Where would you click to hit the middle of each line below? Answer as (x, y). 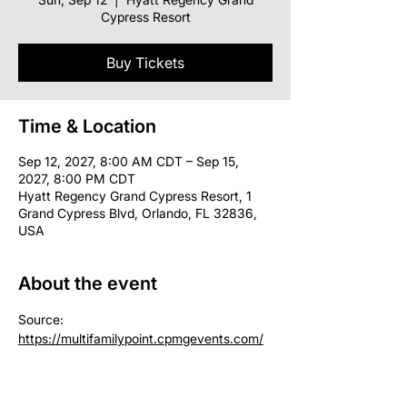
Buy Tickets (145, 62)
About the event (88, 283)
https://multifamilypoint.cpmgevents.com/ (141, 338)
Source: (43, 319)
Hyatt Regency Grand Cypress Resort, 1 (135, 195)
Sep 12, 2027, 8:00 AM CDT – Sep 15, (129, 161)
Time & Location (87, 126)
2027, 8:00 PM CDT (77, 178)
